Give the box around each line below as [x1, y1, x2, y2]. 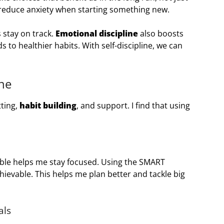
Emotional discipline [55, 28, 138, 39]
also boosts [138, 28, 183, 39]
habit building [19, 100, 76, 111]
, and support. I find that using [76, 100, 190, 111]
